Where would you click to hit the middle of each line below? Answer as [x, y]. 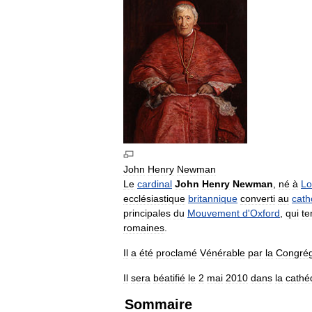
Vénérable [223, 252]
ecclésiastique [154, 198]
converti [258, 198]
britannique [213, 198]
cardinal [155, 184]
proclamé [177, 252]
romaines [144, 227]
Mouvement [213, 213]
